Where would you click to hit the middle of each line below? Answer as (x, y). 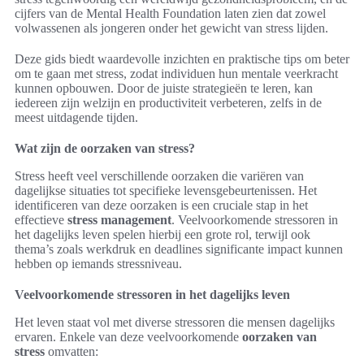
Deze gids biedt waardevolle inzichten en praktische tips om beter (182, 59)
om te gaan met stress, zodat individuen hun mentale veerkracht (176, 74)
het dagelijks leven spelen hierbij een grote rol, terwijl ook (162, 235)
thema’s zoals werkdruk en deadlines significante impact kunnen (179, 249)
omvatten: (71, 352)
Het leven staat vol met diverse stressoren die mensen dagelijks (175, 323)
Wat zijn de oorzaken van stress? (105, 149)
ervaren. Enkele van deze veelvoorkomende (128, 337)
